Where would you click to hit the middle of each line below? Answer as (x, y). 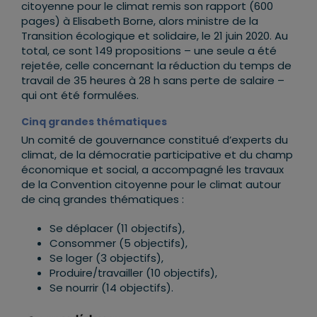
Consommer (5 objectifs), (119, 243)
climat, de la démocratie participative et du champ (157, 155)
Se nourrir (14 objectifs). (111, 288)
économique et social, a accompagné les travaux (152, 170)
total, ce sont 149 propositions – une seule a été (149, 51)
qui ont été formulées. (80, 96)
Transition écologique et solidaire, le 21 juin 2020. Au (155, 36)
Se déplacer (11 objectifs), (117, 229)
